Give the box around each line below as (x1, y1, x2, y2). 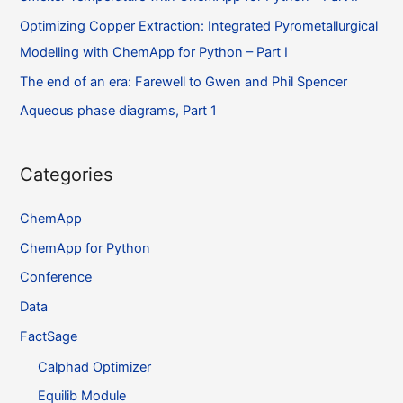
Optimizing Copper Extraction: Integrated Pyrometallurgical (20, 18, 379, 35)
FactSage (20, 327, 78, 345)
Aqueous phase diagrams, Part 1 (20, 103, 218, 120)
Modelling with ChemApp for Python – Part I (20, 44, 289, 61)
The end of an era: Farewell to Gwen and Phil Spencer (20, 73, 348, 90)
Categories (20, 164, 113, 186)
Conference (20, 269, 93, 286)
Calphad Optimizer (38, 358, 152, 375)
